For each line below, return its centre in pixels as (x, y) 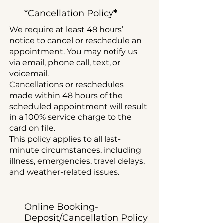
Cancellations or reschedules (67, 84)
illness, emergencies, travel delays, (77, 161)
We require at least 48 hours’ (66, 30)
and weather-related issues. (64, 172)
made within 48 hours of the (66, 95)
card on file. (32, 128)
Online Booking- (61, 207)
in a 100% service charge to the (71, 117)
